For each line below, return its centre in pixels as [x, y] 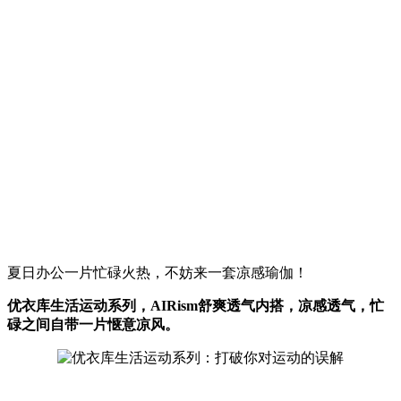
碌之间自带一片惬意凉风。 [93, 325]
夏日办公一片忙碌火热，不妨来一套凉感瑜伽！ [158, 273]
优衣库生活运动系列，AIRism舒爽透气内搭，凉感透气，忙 [196, 306]
